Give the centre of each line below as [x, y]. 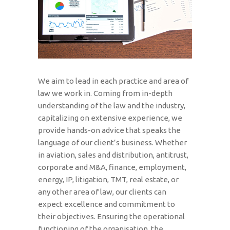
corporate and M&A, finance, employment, [112, 167]
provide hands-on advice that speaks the [109, 130]
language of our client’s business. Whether [112, 142]
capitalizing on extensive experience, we [110, 118]
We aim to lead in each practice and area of [113, 81]
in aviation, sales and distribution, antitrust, [113, 155]
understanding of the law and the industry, [112, 105]
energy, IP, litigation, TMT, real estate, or [108, 179]
